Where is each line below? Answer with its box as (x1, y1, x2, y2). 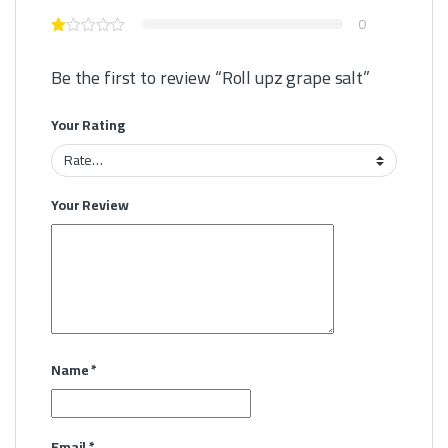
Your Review (51, 192, 129, 219)
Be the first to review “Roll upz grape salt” (51, 60, 370, 94)
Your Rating (51, 111, 125, 138)
